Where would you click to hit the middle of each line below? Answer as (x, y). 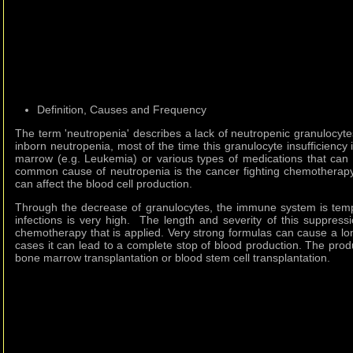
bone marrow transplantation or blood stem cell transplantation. (173, 258)
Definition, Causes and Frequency (122, 110)
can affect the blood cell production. (104, 184)
